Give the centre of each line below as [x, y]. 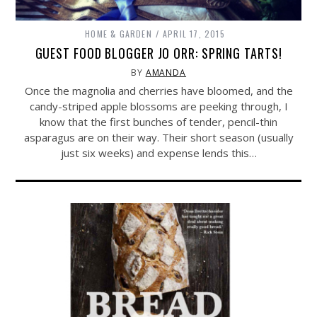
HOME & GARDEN [119, 34]
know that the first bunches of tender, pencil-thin [158, 122]
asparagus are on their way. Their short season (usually [158, 138]
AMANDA [166, 73]
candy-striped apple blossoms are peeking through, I [158, 106]
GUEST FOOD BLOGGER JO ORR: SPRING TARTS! [158, 53]
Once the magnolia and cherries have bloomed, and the [158, 91]
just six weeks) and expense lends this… [158, 153]
